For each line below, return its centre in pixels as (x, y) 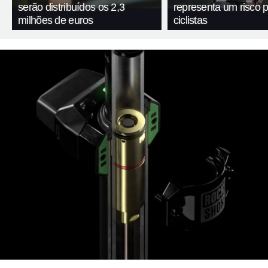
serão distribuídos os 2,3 (71, 7)
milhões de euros (56, 21)
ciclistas (190, 21)
